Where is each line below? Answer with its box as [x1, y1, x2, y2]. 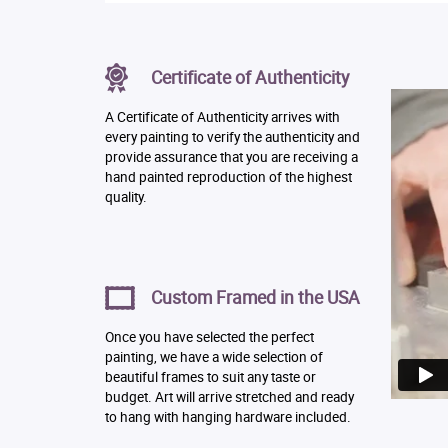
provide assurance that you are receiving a [104, 147, 358, 166]
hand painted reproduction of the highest [104, 167, 352, 186]
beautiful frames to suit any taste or [104, 367, 316, 386]
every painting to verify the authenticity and [104, 127, 360, 146]
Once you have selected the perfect [104, 327, 314, 346]
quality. [104, 187, 147, 206]
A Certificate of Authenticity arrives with [104, 107, 340, 126]
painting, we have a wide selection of [104, 347, 323, 366]
